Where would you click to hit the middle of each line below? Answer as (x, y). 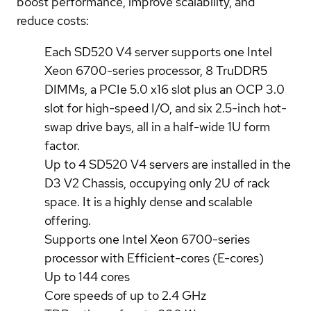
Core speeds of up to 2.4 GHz (125, 295)
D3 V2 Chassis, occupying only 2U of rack (157, 183)
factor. (62, 145)
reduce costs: (53, 20)
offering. (68, 220)
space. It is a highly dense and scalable (149, 201)
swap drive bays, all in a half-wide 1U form (157, 126)
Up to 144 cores (87, 276)
